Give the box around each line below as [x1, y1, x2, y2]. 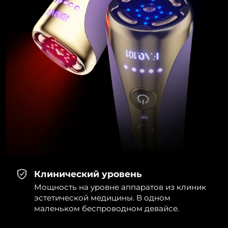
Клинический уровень [34, 168, 142, 180]
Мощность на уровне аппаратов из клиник [34, 182, 207, 192]
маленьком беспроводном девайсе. [34, 203, 180, 213]
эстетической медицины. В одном [34, 192, 171, 203]
